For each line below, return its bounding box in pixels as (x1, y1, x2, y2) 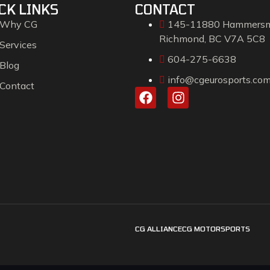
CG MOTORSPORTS (182, 224, 250, 233)
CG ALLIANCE (135, 224, 182, 233)
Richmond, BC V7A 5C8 (159, 33, 265, 45)
